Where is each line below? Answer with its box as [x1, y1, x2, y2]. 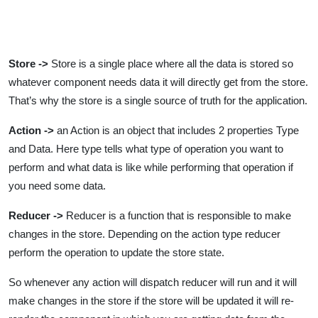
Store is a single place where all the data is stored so [48, 57, 293, 70]
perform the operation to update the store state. [9, 246, 224, 258]
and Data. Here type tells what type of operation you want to [9, 142, 283, 155]
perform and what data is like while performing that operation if [9, 160, 293, 173]
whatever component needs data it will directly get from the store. [9, 75, 308, 88]
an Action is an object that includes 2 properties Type [54, 124, 299, 136]
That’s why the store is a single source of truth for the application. [9, 94, 307, 106]
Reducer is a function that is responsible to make [63, 209, 291, 221]
